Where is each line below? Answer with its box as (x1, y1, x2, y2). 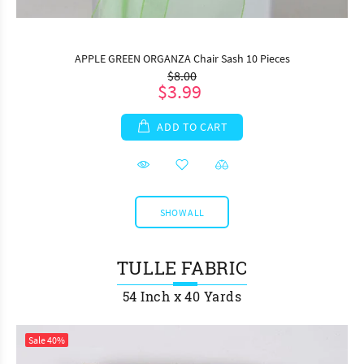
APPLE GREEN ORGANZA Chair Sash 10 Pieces (74, 50, 290, 66)
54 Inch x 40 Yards (122, 287, 242, 305)
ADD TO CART (157, 119, 228, 134)
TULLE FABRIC (116, 255, 248, 279)
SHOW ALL (159, 206, 205, 219)
